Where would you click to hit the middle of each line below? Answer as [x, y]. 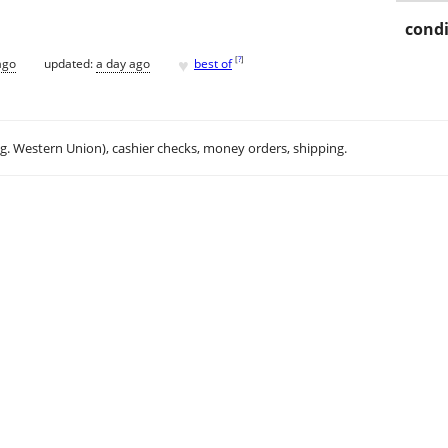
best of [213, 63]
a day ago [123, 63]
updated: [70, 63]
